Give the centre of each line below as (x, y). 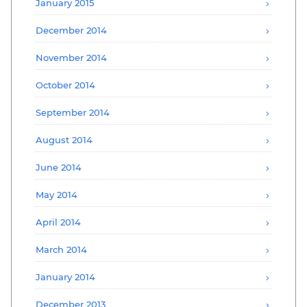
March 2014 (61, 249)
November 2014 (71, 57)
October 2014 (65, 85)
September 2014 (73, 112)
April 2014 (58, 222)
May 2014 (57, 194)
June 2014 (59, 167)
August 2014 (64, 139)
